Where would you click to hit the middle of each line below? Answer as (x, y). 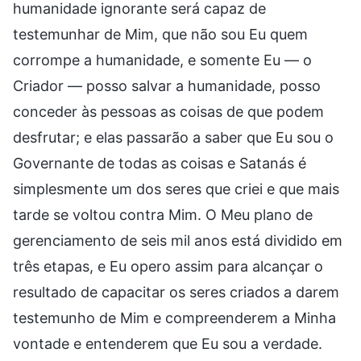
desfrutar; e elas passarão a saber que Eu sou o (173, 137)
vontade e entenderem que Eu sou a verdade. (168, 343)
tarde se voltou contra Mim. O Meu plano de (163, 214)
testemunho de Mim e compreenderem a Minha (174, 317)
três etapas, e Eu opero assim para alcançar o (168, 266)
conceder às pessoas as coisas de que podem (168, 111)
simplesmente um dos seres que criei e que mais (176, 189)
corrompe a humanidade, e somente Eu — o (162, 60)
